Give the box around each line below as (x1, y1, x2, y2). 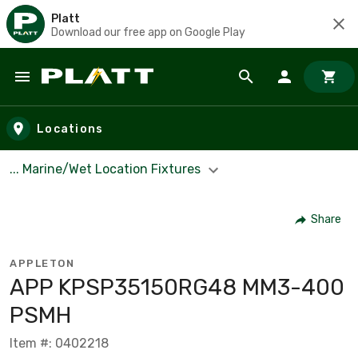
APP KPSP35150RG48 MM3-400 (10, 273, 344, 300)
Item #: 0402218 (10, 335, 109, 351)
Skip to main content (15, 83, 153, 101)
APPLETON (10, 257, 74, 269)
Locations (37, 121, 104, 136)
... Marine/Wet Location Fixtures (10, 161, 204, 177)
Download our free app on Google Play (51, 25, 245, 39)
